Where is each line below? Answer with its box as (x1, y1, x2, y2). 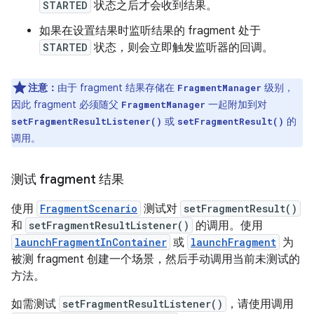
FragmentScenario (40, 201, 137, 215)
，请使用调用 (226, 296, 294, 311)
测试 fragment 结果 (11, 171, 124, 187)
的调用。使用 (193, 218, 263, 233)
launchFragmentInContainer (15, 235, 167, 249)
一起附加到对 (205, 97, 267, 111)
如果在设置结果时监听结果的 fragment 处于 (39, 23, 261, 38)
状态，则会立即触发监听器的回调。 (91, 40, 273, 55)
